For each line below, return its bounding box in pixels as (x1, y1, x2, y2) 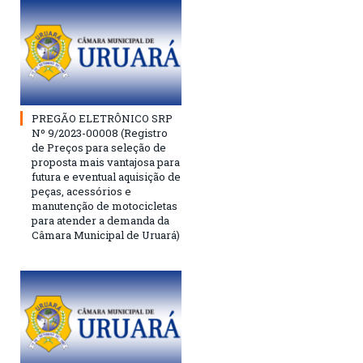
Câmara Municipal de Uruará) (32, 228, 180, 243)
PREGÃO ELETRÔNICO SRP (32, 111, 173, 126)
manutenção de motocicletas (32, 199, 177, 214)
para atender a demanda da (32, 213, 169, 228)
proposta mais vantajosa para (32, 155, 180, 170)
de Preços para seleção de (32, 140, 166, 156)
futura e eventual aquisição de (32, 169, 181, 185)
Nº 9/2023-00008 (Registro (32, 126, 168, 141)
